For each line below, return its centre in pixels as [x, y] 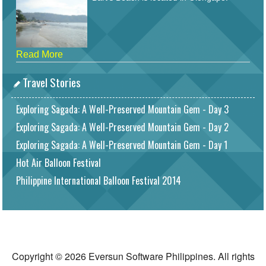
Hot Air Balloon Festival [58, 163]
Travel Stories [50, 83]
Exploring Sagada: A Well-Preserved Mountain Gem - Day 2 [122, 127]
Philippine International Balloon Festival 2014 [99, 181]
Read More [39, 55]
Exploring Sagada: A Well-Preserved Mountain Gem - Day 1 [122, 145]
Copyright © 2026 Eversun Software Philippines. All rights [133, 256]
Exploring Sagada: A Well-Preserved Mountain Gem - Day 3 [122, 110]
